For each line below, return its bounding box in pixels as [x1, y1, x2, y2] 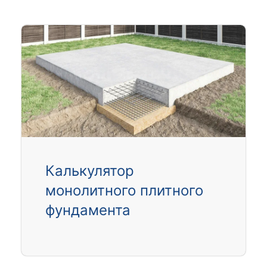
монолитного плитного [45, 181, 203, 199]
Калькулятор [45, 162, 134, 179]
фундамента [45, 201, 131, 219]
